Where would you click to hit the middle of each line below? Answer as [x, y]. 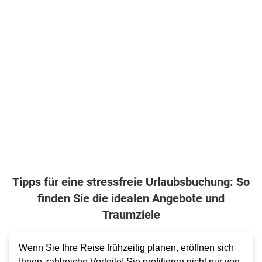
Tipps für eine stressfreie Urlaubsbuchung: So [131, 181]
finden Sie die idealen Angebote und [131, 198]
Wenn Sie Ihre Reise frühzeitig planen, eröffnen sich [126, 248]
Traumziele [131, 214]
